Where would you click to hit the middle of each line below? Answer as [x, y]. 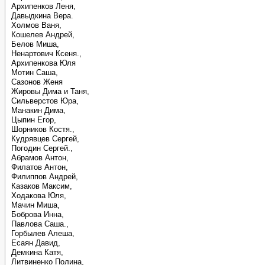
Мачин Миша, [35, 205]
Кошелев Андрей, [43, 35]
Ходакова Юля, [39, 195]
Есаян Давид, [36, 243]
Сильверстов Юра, [45, 101]
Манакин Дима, [38, 110]
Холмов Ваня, [36, 25]
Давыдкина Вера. [42, 16]
